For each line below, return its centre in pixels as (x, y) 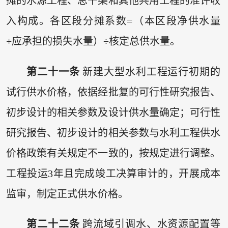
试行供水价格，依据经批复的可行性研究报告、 (113, 92)
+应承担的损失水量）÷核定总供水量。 (93, 41)
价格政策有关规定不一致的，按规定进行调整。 (113, 153)
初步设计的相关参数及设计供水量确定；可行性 (113, 112)
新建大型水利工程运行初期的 (150, 72)
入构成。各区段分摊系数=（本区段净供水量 (113, 21)
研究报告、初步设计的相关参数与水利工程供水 (113, 133)
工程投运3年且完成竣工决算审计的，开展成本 (113, 173)
